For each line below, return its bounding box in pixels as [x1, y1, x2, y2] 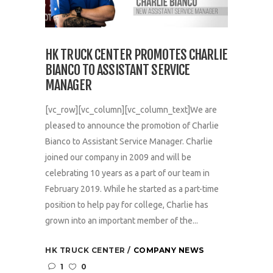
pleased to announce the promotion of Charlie [45, 120, 219, 130]
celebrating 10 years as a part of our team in [45, 168, 210, 178]
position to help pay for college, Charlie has [45, 199, 208, 210]
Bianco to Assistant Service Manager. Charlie [45, 136, 213, 146]
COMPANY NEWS [133, 245, 204, 255]
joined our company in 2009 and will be [45, 152, 191, 162]
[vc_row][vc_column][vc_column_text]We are [45, 104, 217, 115]
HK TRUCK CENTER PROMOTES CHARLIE [45, 46, 227, 63]
